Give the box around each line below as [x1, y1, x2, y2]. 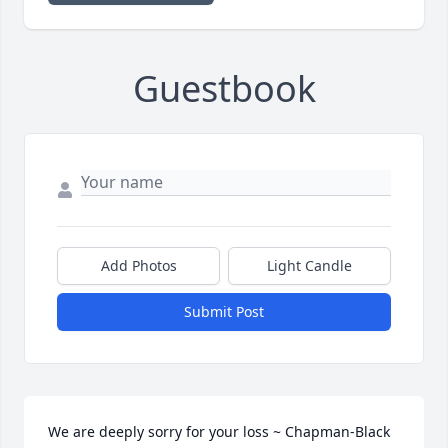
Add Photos [100, 255, 177, 275]
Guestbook [132, 63, 316, 113]
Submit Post [184, 301, 264, 321]
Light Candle [267, 255, 352, 275]
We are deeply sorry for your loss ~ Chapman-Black [48, 421, 390, 441]
